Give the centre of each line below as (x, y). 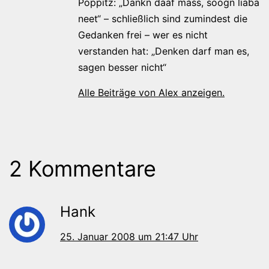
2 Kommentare (83, 168)
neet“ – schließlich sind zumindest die (163, 18)
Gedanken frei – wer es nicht (143, 35)
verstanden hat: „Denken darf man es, (164, 51)
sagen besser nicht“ (122, 67)
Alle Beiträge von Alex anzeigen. (151, 92)
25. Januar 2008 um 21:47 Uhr (129, 236)
